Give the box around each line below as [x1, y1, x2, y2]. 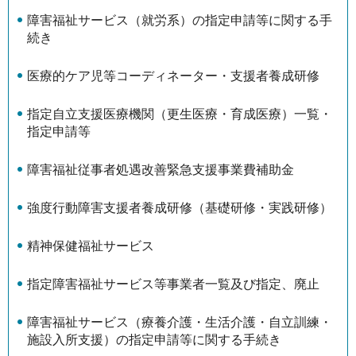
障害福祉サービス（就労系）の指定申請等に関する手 [27, 14, 332, 28]
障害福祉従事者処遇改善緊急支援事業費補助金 [27, 163, 294, 177]
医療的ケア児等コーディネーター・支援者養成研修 [27, 69, 319, 83]
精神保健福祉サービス [27, 239, 154, 253]
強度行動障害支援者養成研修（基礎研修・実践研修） [27, 201, 332, 215]
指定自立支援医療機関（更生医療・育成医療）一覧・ [27, 107, 332, 122]
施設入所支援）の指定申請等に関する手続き [27, 333, 281, 347]
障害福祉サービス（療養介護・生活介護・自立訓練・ [27, 315, 332, 330]
